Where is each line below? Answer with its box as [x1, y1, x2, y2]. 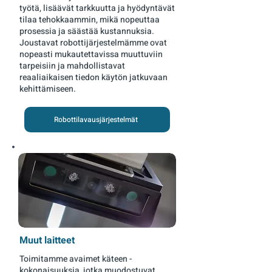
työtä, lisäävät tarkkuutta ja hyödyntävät [19, 2, 175, 15]
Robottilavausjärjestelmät [54, 114, 138, 125]
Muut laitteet [19, 233, 75, 248]
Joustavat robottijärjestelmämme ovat [19, 36, 167, 49]
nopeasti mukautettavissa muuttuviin [19, 48, 163, 61]
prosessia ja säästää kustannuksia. [19, 25, 154, 38]
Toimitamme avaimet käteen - [19, 253, 132, 265]
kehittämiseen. [19, 83, 76, 95]
